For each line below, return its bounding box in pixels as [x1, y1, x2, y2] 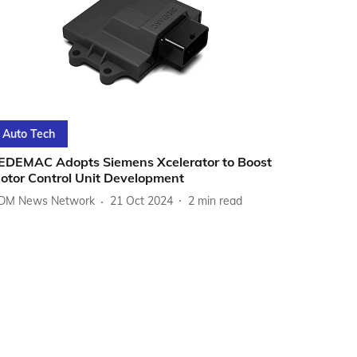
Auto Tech [2, 126, 56, 141]
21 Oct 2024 [110, 194, 174, 209]
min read [198, 194, 243, 209]
